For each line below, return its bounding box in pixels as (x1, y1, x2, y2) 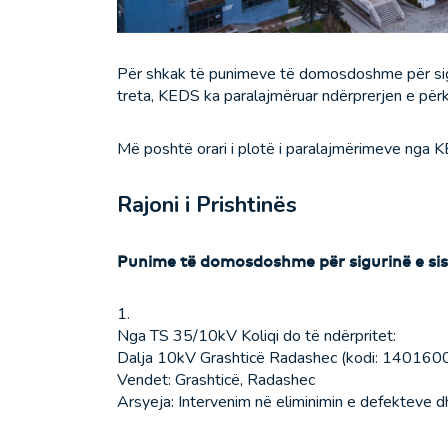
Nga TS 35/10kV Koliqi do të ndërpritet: (117, 325, 396, 348)
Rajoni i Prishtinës (117, 190, 297, 221)
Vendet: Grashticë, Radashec (117, 369, 315, 392)
